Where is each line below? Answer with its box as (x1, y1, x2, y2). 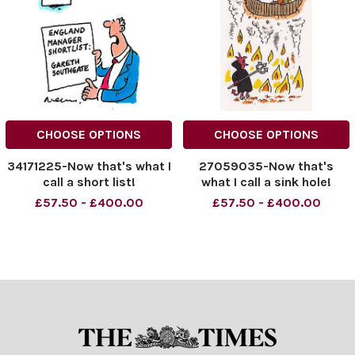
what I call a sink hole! (201, 174, 331, 190)
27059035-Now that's (199, 158, 334, 174)
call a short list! (42, 174, 136, 190)
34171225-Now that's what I (6, 158, 171, 174)
